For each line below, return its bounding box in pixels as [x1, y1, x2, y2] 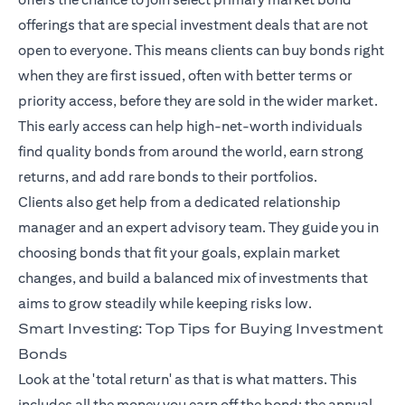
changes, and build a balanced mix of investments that [18, 269, 368, 287]
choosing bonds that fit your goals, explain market [18, 244, 340, 262]
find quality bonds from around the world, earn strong [18, 143, 363, 161]
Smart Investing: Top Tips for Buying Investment [18, 320, 383, 338]
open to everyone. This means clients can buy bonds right [18, 42, 384, 60]
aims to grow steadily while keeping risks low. [18, 295, 312, 313]
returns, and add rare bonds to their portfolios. [18, 168, 317, 186]
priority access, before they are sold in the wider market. [18, 92, 378, 110]
